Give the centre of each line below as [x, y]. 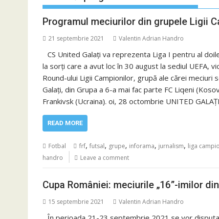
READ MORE [65, 123]
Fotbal [57, 146]
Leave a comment [105, 158]
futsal [97, 146]
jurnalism [171, 146]
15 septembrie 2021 [76, 201]
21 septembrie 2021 [76, 38]
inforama [142, 146]
